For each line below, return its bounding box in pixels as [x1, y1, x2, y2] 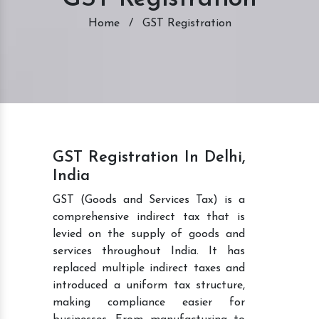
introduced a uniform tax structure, [53, 279, 245, 291]
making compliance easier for [53, 296, 245, 308]
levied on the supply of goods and [53, 228, 245, 240]
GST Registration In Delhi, [53, 149, 245, 166]
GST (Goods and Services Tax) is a [53, 194, 245, 206]
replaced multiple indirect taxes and [53, 262, 245, 274]
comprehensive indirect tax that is [53, 211, 245, 223]
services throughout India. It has [53, 245, 245, 257]
